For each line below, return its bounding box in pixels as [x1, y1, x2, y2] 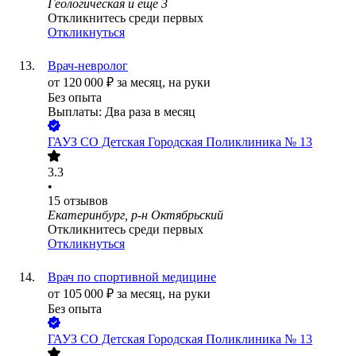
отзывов [64, 194, 108, 208]
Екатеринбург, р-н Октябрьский [48, 208, 223, 222]
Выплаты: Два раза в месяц [48, 105, 195, 119]
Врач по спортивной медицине [48, 270, 216, 284]
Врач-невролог [48, 59, 128, 73]
